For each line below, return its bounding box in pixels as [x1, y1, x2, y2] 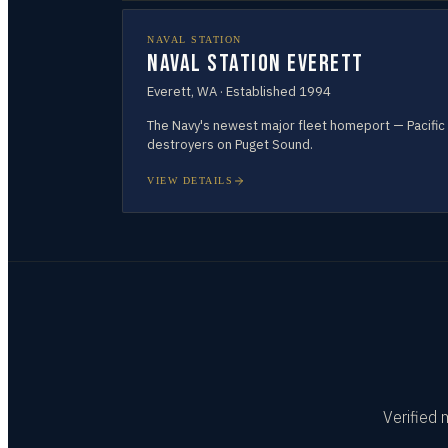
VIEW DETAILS [147, 175, 233, 186]
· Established [217, 83, 299, 100]
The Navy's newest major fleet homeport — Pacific [147, 117, 445, 134]
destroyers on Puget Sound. [147, 136, 313, 153]
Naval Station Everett [147, 49, 364, 78]
